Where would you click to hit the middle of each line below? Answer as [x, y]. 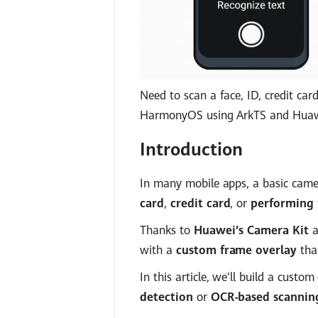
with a [158, 250]
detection [166, 297]
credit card [200, 203]
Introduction [192, 150]
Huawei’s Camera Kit [251, 230]
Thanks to [167, 230]
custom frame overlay [236, 250]
